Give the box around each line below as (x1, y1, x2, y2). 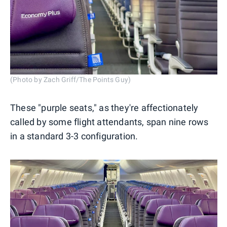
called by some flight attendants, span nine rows (10, 117, 209, 128)
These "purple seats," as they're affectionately (10, 102, 199, 113)
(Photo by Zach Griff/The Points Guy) (10, 75, 131, 84)
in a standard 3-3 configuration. (10, 131, 138, 142)
